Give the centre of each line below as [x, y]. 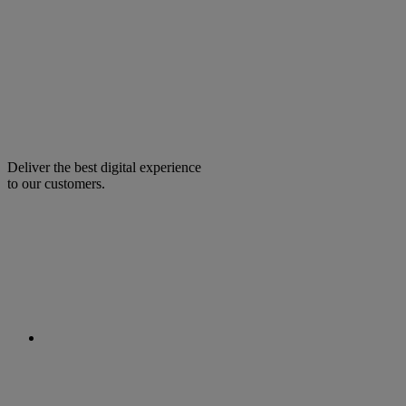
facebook [70, 214]
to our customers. [56, 184]
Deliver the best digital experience [104, 167]
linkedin [67, 354]
